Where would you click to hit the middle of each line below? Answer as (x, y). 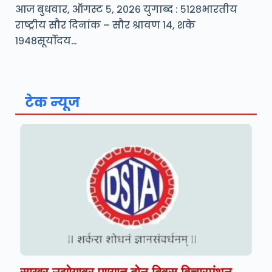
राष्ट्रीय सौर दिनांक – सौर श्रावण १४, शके (105, 25)
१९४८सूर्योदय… (46, 41)
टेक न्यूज (53, 103)
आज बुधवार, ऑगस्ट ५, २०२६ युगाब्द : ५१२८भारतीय (126, 10)
